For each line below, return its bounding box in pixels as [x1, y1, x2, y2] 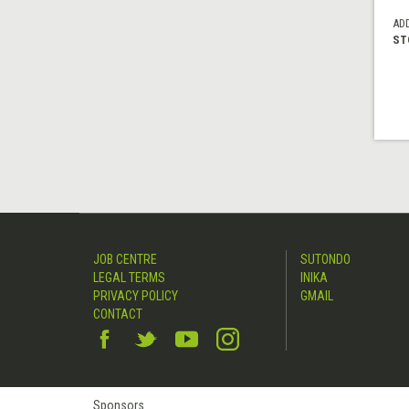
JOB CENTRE [93, 252, 157, 267]
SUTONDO [300, 252, 351, 267]
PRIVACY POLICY [93, 288, 178, 304]
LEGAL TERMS [93, 270, 165, 286]
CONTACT [93, 307, 142, 322]
